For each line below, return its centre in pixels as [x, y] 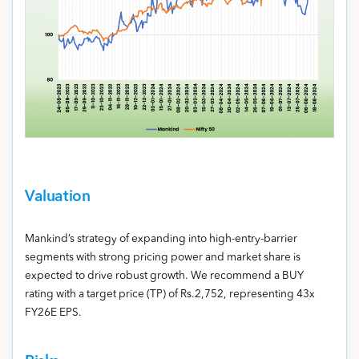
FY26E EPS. [53, 313]
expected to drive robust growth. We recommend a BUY [164, 276]
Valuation [58, 197]
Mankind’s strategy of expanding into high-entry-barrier [161, 239]
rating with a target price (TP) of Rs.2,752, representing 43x [170, 294]
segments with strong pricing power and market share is [163, 257]
